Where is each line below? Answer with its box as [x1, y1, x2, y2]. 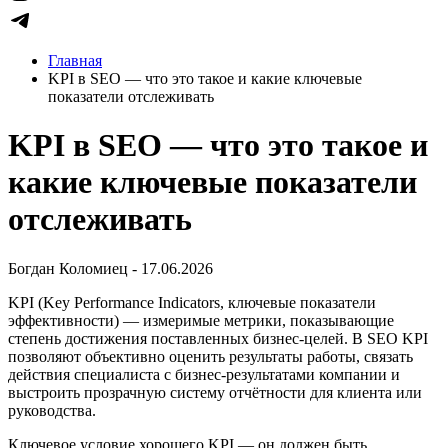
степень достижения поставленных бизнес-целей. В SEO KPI [8, 329, 428, 347]
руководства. [8, 401, 96, 419]
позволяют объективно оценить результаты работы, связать [8, 347, 413, 365]
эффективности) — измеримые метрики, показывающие [8, 311, 394, 329]
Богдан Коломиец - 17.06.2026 [8, 259, 213, 277]
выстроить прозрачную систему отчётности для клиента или [8, 383, 422, 401]
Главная [48, 52, 102, 69]
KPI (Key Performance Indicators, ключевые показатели [8, 293, 376, 311]
